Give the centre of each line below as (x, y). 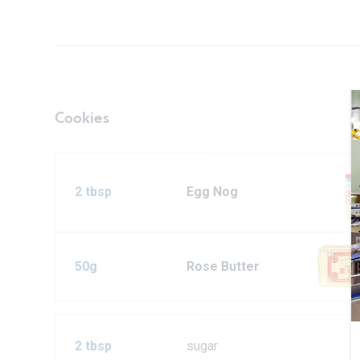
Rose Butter (223, 267)
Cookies (82, 118)
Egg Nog (213, 192)
